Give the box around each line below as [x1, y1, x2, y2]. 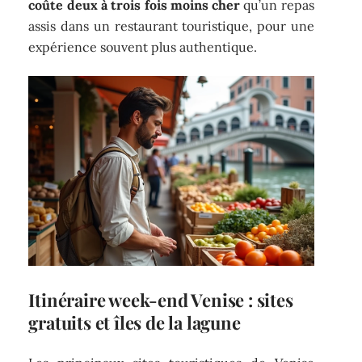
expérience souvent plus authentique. [28, 39, 258, 56]
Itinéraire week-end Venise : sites [28, 288, 293, 313]
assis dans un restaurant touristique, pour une [28, 18, 314, 35]
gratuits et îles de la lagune [28, 310, 241, 335]
